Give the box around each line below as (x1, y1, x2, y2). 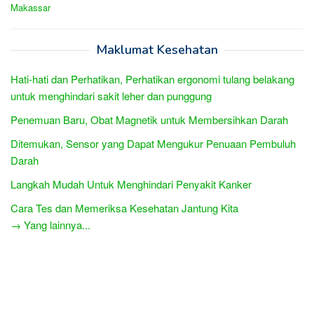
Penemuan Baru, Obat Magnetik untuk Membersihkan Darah (11, 111, 288, 127)
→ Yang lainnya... (11, 217, 90, 232)
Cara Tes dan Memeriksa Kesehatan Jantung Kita (11, 200, 238, 215)
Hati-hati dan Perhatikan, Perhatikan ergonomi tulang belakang (11, 71, 294, 86)
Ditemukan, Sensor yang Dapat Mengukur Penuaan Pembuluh (11, 135, 296, 151)
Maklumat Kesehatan (96, 41, 218, 58)
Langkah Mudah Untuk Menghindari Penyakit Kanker (11, 176, 252, 191)
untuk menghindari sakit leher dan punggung (11, 88, 212, 103)
